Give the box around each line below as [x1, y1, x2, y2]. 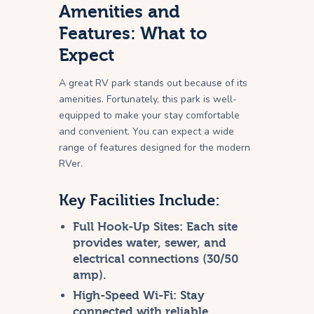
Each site [183, 220, 238, 234]
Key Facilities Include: [59, 191, 220, 210]
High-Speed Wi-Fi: [73, 289, 177, 303]
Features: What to [59, 23, 207, 44]
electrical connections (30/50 [73, 252, 239, 266]
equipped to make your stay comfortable [59, 109, 240, 123]
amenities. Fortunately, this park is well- [59, 93, 237, 107]
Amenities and [59, 1, 180, 22]
